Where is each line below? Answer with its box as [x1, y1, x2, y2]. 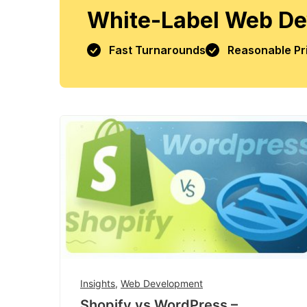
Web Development [121, 277, 203, 289]
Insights [80, 277, 115, 289]
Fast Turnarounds [109, 42, 206, 57]
